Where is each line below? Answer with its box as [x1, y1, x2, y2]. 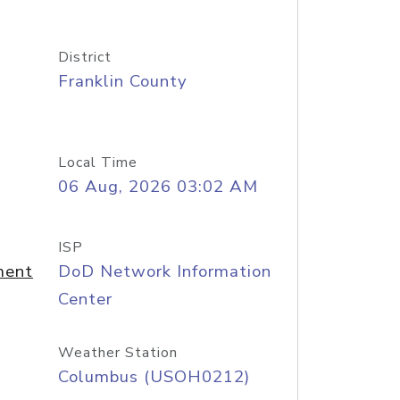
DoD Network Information [57, 260, 271, 283]
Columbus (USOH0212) [57, 365, 250, 388]
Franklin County [57, 70, 187, 93]
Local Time [57, 153, 137, 172]
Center [57, 287, 112, 311]
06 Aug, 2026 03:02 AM [57, 175, 258, 198]
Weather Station [57, 343, 178, 362]
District [57, 47, 112, 67]
